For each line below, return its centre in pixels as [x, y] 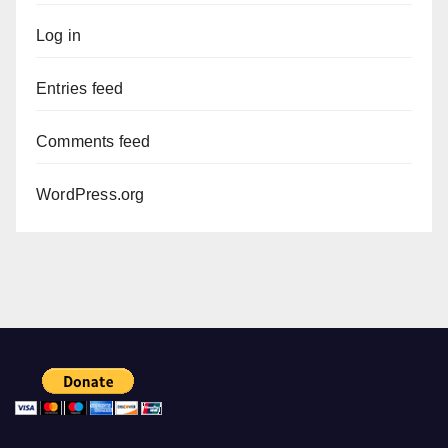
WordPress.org [90, 194]
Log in [59, 35]
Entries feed [80, 88]
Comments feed [93, 141]
